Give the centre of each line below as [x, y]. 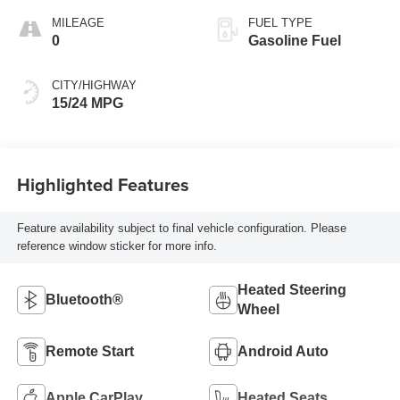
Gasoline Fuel [295, 40]
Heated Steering [292, 289]
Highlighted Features [103, 185]
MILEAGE [78, 22]
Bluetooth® [84, 299]
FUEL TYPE [280, 22]
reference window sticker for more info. [117, 246]
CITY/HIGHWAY [94, 85]
